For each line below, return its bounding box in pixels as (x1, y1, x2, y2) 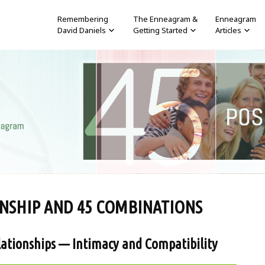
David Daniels (57, 25, 106, 35)
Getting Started (133, 25, 188, 35)
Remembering (57, 14, 108, 24)
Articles (215, 25, 242, 35)
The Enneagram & (133, 14, 198, 24)
